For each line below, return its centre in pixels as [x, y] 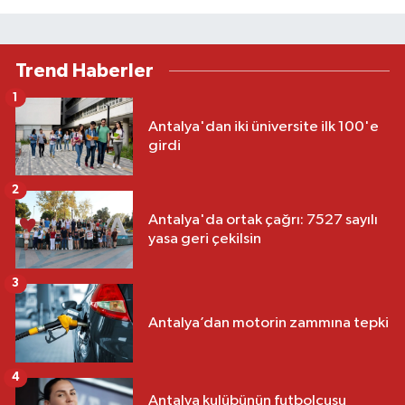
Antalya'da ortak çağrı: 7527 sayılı [263, 220]
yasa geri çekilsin [205, 239]
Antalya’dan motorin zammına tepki [268, 323]
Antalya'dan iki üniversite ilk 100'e [264, 127]
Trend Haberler [85, 71]
